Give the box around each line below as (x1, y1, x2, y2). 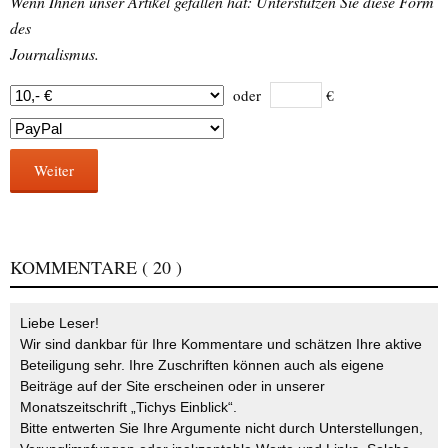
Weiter (34, 159, 74, 180)
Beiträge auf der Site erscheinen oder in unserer (20, 377, 325, 394)
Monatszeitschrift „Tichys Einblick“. (20, 398, 237, 415)
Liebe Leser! (20, 314, 99, 331)
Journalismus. (10, 42, 99, 64)
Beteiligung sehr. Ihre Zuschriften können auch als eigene (20, 356, 384, 373)
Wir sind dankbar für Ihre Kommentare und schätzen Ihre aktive (20, 335, 422, 352)
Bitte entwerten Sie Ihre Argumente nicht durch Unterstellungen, (20, 419, 423, 436)
